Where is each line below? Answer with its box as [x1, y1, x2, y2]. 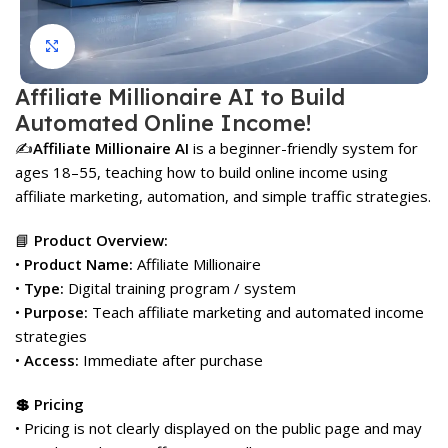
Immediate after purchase [79, 349, 263, 370]
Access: [24, 349, 79, 370]
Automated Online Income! [15, 108, 311, 137]
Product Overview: [34, 229, 172, 250]
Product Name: [24, 253, 133, 274]
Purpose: [24, 301, 88, 322]
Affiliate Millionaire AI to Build [15, 82, 345, 111]
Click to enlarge [74, 37, 183, 56]
